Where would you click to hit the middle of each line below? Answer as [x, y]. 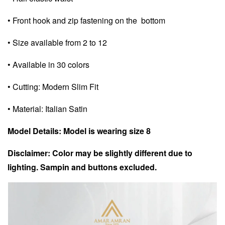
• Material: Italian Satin [47, 108]
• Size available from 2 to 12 [58, 42]
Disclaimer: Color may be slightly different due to [100, 153]
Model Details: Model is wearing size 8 [81, 131]
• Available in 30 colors [48, 64]
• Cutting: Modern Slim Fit [53, 86]
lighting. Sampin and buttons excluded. [82, 167]
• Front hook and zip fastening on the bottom [86, 20]
